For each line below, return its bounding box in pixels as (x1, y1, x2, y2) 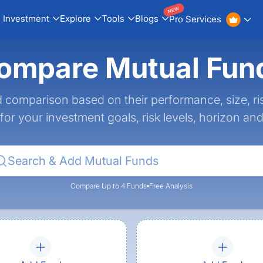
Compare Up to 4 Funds (70, 181, 147, 190)
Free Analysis (149, 181, 193, 190)
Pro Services (168, 14, 221, 25)
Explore (59, 12, 91, 24)
